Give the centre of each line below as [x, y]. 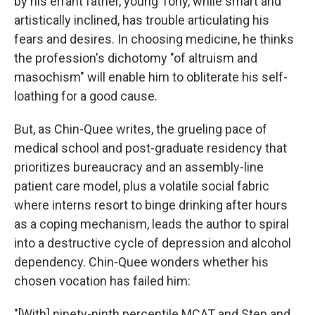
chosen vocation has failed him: [102, 281]
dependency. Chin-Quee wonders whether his [141, 262]
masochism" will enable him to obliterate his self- [151, 77]
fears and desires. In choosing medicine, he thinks [154, 39]
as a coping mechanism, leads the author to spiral [152, 224]
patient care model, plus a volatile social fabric [142, 186]
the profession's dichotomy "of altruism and [136, 58]
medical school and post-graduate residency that [150, 148]
